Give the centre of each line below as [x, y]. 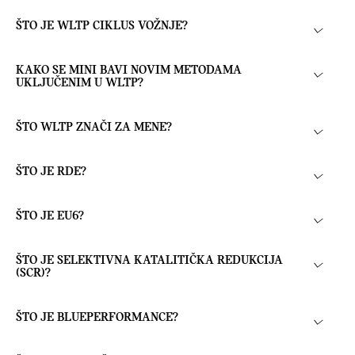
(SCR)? [33, 274]
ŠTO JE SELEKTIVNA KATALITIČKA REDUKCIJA [149, 261]
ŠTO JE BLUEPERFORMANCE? [97, 318]
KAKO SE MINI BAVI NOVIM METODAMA [129, 71]
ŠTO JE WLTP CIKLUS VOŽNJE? [102, 27]
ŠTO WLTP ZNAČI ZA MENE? [94, 128]
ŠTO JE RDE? [51, 172]
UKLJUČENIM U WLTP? [80, 84]
